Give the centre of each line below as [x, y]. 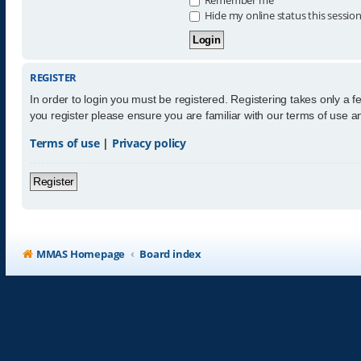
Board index [170, 253]
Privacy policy [149, 143]
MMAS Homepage [81, 253]
